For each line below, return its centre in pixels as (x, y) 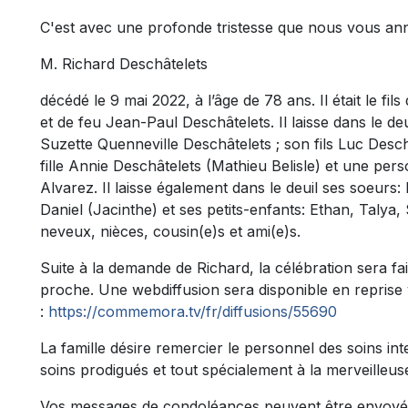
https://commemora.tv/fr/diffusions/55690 (193, 312)
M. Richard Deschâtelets (124, 64)
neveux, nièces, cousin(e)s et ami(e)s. (170, 232)
